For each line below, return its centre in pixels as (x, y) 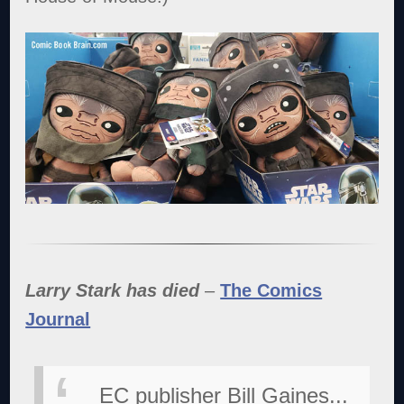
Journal (58, 319)
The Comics (271, 290)
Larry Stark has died (113, 290)
